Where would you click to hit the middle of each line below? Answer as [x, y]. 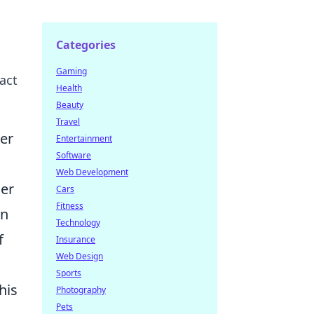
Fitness [70, 206]
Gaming [71, 71]
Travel [68, 122]
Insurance [76, 239]
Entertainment [84, 138]
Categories [86, 45]
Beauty [70, 105]
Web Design [80, 256]
